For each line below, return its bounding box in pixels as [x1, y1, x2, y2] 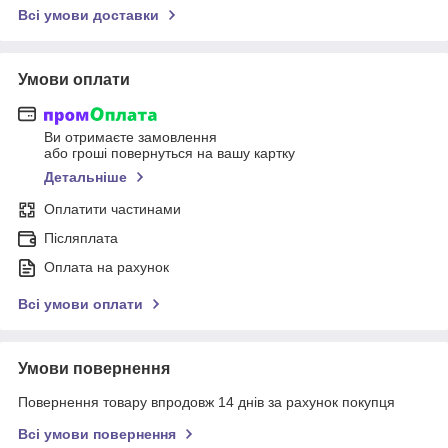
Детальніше [44, 169, 127, 186]
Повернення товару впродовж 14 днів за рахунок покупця [18, 394, 395, 411]
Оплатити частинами [44, 201, 181, 218]
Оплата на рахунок [44, 259, 169, 276]
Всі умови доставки [18, 6, 159, 23]
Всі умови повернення [18, 426, 176, 443]
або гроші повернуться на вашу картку [44, 145, 295, 162]
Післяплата [44, 230, 118, 247]
